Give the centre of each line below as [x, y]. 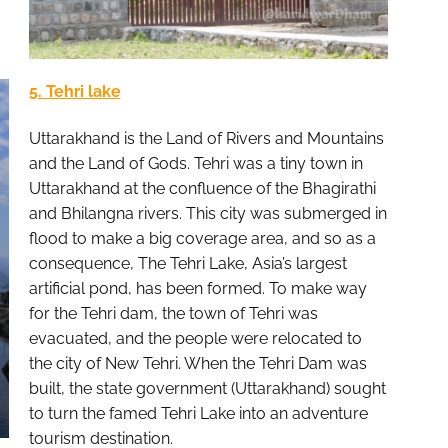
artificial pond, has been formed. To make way [197, 289]
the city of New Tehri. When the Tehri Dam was [197, 364]
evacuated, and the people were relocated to [195, 339]
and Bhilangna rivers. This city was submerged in [207, 214]
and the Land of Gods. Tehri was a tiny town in [195, 164]
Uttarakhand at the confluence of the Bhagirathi [202, 189]
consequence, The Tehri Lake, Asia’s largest [187, 264]
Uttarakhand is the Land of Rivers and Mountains [206, 139]
